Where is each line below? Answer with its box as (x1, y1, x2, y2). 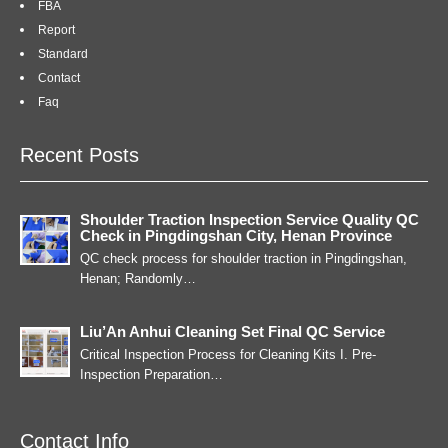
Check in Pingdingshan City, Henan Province (80, 227, 392, 244)
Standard (38, 47, 88, 61)
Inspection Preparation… (80, 367, 223, 382)
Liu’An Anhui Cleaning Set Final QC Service (80, 323, 385, 340)
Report (38, 23, 75, 37)
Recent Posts (20, 144, 139, 166)
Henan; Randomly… (80, 271, 196, 286)
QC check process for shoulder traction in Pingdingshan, (80, 251, 407, 266)
